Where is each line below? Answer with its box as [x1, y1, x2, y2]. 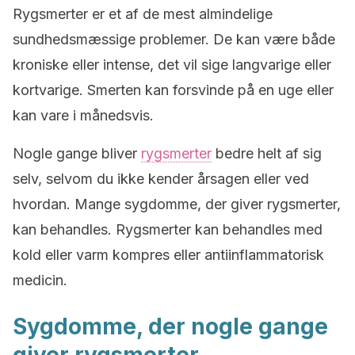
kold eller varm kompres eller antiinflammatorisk [13, 246, 324, 263]
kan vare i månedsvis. [13, 107, 154, 124]
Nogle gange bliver [13, 145, 141, 162]
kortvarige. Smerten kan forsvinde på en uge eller [13, 82, 334, 98]
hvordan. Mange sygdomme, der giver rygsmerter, [13, 196, 341, 212]
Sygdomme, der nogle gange [13, 313, 328, 340]
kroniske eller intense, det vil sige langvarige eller [13, 56, 331, 73]
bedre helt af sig [212, 145, 322, 162]
